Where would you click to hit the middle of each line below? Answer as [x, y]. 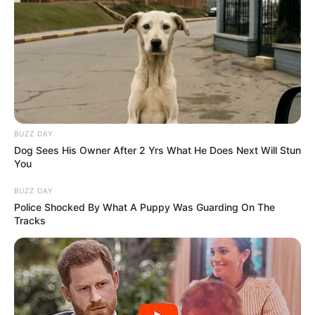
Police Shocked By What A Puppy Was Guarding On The [144, 207]
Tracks [30, 220]
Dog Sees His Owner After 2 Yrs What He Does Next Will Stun [157, 150]
